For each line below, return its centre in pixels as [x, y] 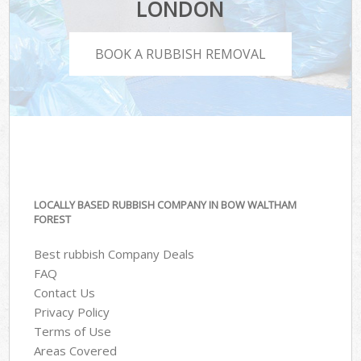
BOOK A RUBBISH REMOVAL [180, 54]
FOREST [53, 220]
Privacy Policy [72, 311]
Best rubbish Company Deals [114, 253]
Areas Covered [76, 350]
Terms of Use [73, 331]
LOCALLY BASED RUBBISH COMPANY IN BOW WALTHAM [166, 205]
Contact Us [65, 292]
